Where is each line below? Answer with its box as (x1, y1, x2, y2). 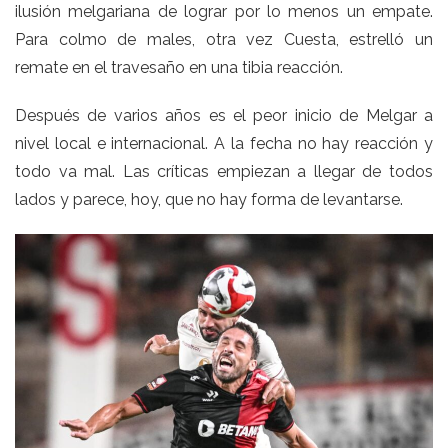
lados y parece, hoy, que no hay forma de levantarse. (15, 190, 403, 210)
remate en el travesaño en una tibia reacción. (15, 58, 343, 78)
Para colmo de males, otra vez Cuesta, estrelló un (15, 30, 433, 50)
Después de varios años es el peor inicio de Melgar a (15, 106, 433, 126)
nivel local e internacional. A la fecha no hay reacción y (15, 134, 433, 154)
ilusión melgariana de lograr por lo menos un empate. (15, 2, 433, 22)
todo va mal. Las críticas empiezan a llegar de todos (15, 162, 433, 182)
